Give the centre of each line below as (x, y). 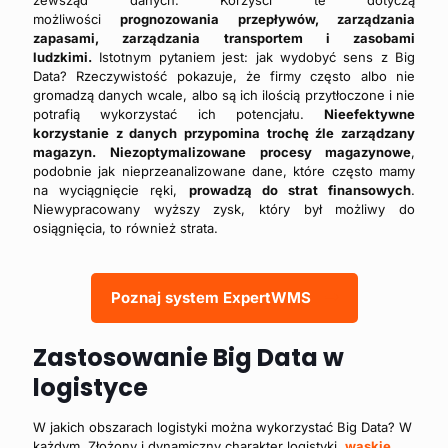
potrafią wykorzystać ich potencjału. (178, 114)
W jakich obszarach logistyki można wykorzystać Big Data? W (222, 427)
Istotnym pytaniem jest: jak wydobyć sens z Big (253, 57)
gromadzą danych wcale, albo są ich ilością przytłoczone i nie (224, 95)
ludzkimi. (62, 57)
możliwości (77, 19)
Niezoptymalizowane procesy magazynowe (261, 152)
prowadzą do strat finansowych (299, 190)
